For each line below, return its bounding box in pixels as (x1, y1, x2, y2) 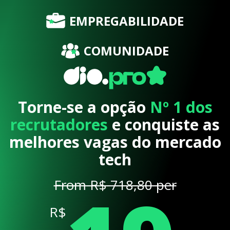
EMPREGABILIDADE (69, 12, 184, 29)
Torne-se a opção (17, 96, 150, 118)
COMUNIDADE (84, 42, 169, 60)
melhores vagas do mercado (9, 131, 221, 152)
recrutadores (10, 113, 108, 135)
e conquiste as (108, 113, 220, 135)
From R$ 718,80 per (53, 175, 177, 194)
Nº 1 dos (149, 96, 213, 118)
